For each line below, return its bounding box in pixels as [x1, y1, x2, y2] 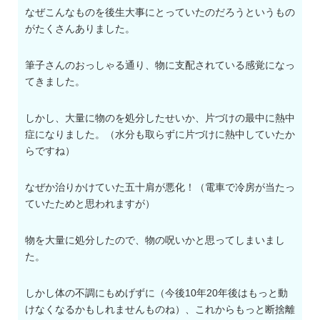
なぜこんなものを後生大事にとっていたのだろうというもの [25, 6, 295, 19]
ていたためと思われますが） [25, 198, 155, 210]
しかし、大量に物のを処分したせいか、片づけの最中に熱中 [25, 112, 295, 124]
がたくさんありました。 [25, 23, 135, 35]
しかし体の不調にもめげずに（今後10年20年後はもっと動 [25, 287, 288, 299]
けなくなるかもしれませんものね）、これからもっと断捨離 [25, 304, 295, 316]
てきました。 [25, 76, 85, 88]
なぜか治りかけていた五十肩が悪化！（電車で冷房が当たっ [25, 181, 295, 194]
